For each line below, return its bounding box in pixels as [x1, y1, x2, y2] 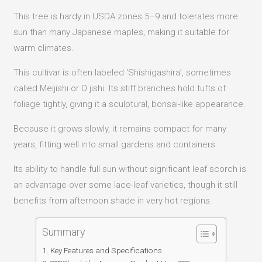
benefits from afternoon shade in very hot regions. [13, 195, 213, 206]
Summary [42, 225, 85, 238]
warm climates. [13, 42, 74, 53]
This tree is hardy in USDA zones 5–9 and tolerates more [13, 11, 239, 22]
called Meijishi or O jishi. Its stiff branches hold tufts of [13, 82, 226, 94]
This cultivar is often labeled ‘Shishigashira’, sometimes [13, 67, 232, 78]
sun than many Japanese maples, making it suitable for [13, 26, 230, 37]
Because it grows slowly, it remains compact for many [13, 123, 227, 134]
